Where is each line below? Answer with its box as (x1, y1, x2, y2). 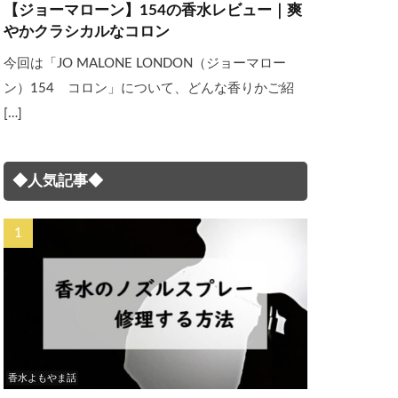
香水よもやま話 (8, 373, 77, 384)
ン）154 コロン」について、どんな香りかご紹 (4, 81, 294, 95)
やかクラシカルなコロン (4, 24, 170, 39)
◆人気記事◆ (12, 173, 103, 188)
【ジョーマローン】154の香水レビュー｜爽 (4, 3, 302, 18)
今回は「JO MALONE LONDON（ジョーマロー (4, 56, 286, 70)
